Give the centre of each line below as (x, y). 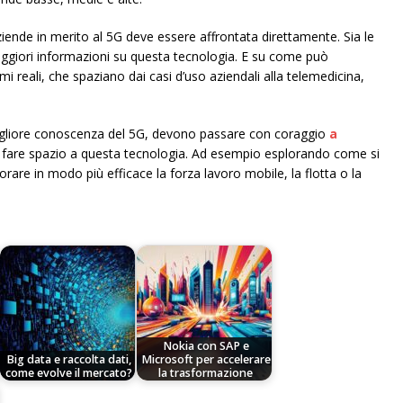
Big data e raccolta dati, (69, 359)
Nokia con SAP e (206, 345)
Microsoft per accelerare (206, 359)
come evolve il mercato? (69, 372)
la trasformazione (206, 372)
